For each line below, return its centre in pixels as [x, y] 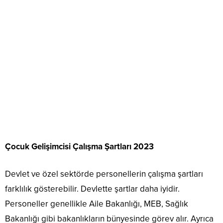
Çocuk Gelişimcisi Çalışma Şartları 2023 [79, 147]
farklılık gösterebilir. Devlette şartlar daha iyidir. [92, 189]
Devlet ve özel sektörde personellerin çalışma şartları [104, 174]
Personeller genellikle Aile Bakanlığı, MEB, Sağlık [97, 204]
